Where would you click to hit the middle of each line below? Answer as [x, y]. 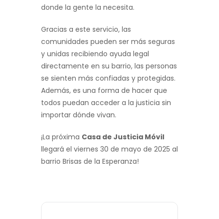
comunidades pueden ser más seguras [108, 41]
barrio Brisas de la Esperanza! [90, 161]
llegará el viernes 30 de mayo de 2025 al [109, 149]
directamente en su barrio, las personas [109, 66]
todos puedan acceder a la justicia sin [106, 102]
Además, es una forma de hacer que [104, 90]
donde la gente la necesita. [88, 7]
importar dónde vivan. [79, 115]
